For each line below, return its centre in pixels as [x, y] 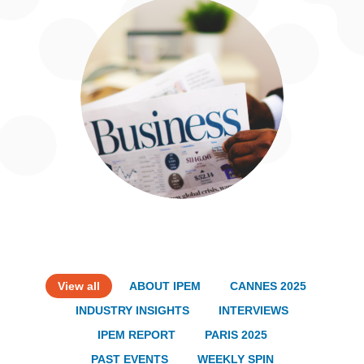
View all [79, 286]
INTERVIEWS [253, 311]
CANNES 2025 [268, 286]
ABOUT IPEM [165, 286]
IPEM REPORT [136, 335]
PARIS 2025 [236, 335]
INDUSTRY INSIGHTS [132, 311]
